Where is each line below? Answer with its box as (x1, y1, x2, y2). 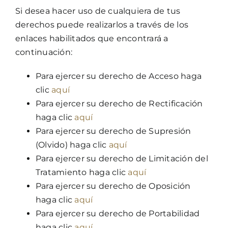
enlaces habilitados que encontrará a (15, 33, 168, 43)
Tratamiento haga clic (35, 167, 128, 177)
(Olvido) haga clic (35, 139, 109, 150)
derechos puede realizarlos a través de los (15, 19, 189, 30)
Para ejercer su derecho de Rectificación (35, 98, 203, 108)
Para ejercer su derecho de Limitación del (35, 153, 208, 163)
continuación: (15, 47, 73, 57)
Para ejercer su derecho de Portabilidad (35, 208, 200, 218)
